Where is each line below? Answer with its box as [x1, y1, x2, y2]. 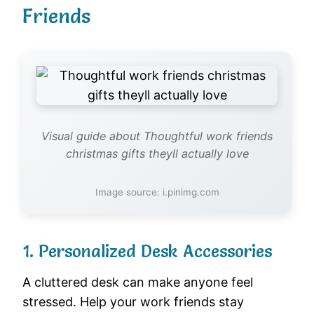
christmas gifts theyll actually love [65, 146, 249, 161]
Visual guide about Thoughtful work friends [41, 129, 273, 144]
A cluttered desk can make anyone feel [22, 275, 253, 290]
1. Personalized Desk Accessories [22, 241, 272, 262]
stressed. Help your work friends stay [22, 294, 244, 310]
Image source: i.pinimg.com [95, 186, 219, 198]
